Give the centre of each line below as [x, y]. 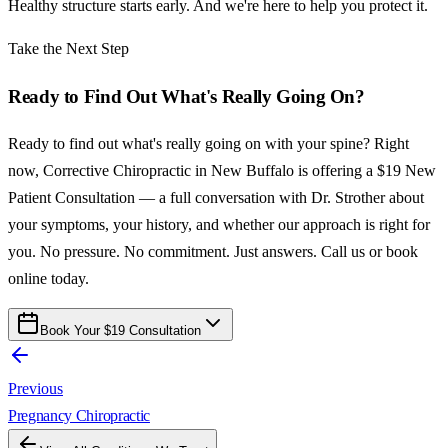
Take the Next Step [68, 48]
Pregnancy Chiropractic [79, 416]
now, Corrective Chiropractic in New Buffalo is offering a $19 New [222, 171]
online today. [48, 279]
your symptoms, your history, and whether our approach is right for [219, 225]
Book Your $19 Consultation [120, 331]
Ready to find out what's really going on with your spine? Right [208, 144]
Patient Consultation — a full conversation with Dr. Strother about [216, 198]
